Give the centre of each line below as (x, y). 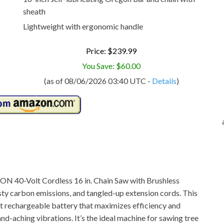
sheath (34, 11)
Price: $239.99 (111, 50)
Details (164, 80)
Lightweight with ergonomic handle (83, 26)
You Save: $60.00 (111, 65)
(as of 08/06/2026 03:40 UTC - (98, 80)
